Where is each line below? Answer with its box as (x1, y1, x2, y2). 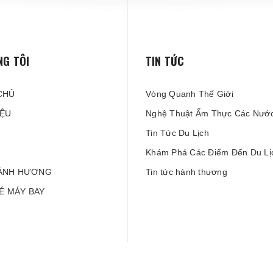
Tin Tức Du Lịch (146, 128, 209, 138)
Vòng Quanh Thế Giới (146, 89, 233, 99)
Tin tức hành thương (146, 167, 227, 177)
